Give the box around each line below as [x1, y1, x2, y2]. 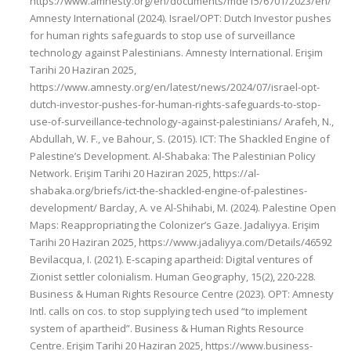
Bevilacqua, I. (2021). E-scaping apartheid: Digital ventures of [30, 252, 313, 266]
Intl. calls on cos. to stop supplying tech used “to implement [30, 304, 307, 318]
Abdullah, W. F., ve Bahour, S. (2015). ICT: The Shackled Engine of [30, 132, 330, 146]
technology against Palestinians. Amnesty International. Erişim [30, 45, 323, 60]
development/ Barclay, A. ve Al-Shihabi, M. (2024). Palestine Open [30, 201, 336, 215]
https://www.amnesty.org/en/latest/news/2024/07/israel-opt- [30, 80, 320, 94]
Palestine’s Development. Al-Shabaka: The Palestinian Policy [30, 149, 316, 163]
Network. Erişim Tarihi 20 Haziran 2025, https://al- [30, 166, 259, 180]
